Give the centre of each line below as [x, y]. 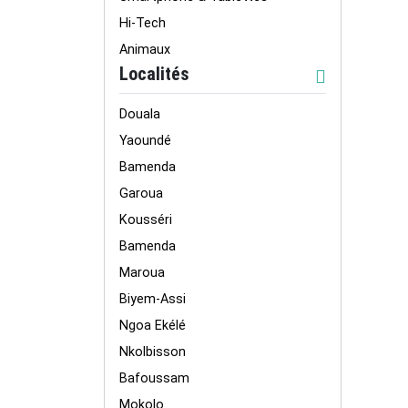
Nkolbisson [153, 352]
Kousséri [146, 219]
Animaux [145, 50]
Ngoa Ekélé [153, 325]
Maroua [142, 272]
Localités [154, 74]
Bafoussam [154, 378]
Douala [140, 114]
